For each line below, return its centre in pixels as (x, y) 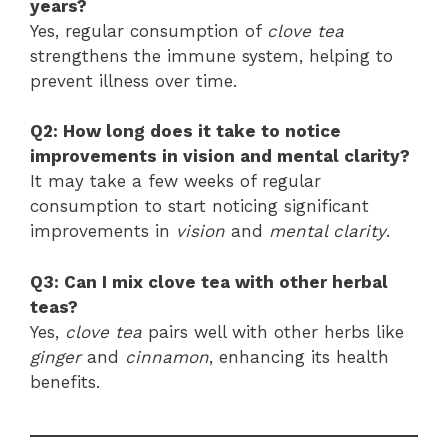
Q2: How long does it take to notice (185, 131)
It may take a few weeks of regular (175, 181)
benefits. (65, 381)
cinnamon (167, 356)
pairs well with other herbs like (273, 331)
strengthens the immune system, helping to (211, 55)
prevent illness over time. (133, 80)
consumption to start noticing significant (199, 206)
